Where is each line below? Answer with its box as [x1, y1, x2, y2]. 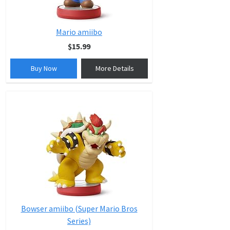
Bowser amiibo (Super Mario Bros [21, 203, 138, 214]
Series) [67, 216, 91, 226]
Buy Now [30, 64, 57, 73]
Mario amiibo [56, 27, 102, 37]
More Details [95, 64, 134, 73]
